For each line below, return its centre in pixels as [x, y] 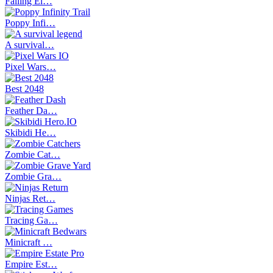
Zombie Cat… [33, 154]
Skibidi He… [30, 132]
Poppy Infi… [30, 23]
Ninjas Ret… [30, 198]
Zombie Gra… [33, 176]
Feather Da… [31, 110]
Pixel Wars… [30, 66]
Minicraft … [29, 242]
